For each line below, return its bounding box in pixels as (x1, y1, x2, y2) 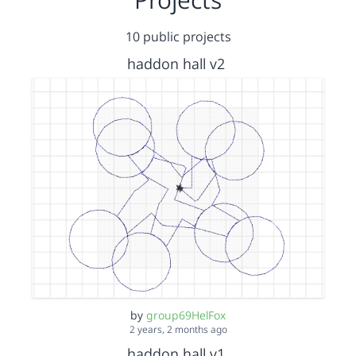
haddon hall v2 (127, 54, 225, 73)
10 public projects (125, 28, 231, 45)
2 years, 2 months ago (129, 322, 227, 336)
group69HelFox (146, 307, 226, 323)
